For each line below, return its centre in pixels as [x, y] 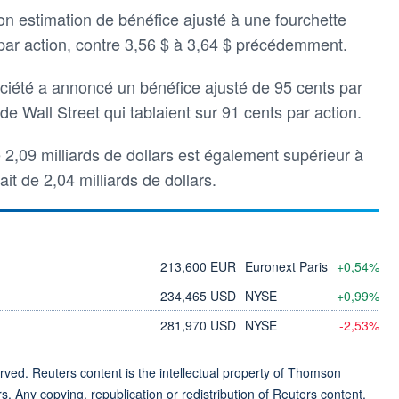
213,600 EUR [198, 266]
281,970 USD [198, 325]
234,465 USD [198, 295]
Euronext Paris [286, 266]
